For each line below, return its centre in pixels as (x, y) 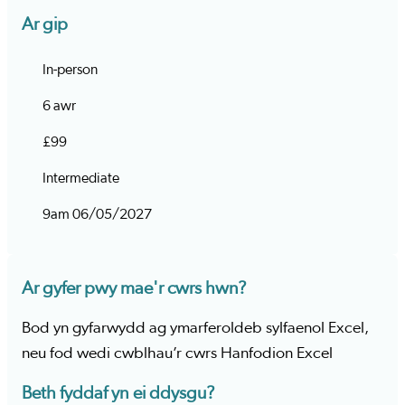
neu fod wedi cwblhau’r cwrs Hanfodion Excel (177, 353)
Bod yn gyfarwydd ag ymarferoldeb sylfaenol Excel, (195, 328)
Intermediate (80, 178)
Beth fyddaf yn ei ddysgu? (118, 393)
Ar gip (45, 24)
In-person (69, 70)
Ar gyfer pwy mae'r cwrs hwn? (134, 288)
